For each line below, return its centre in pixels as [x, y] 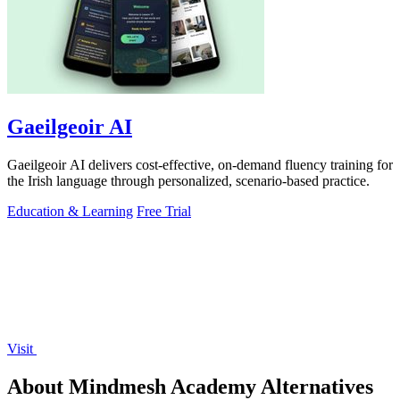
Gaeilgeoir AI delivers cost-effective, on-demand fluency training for [200, 165]
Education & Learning [70, 212]
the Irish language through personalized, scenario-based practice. [188, 181]
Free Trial [164, 212]
